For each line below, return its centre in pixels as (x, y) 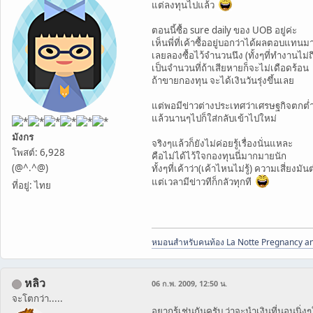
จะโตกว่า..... (37, 298)
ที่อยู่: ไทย (31, 185)
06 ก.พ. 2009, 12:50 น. (189, 283)
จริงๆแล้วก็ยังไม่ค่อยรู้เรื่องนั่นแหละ (222, 143)
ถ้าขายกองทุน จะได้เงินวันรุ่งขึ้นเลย (223, 80)
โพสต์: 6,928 (38, 152)
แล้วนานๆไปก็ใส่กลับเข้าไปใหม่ (214, 118)
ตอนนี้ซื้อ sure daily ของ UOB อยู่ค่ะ (224, 30)
